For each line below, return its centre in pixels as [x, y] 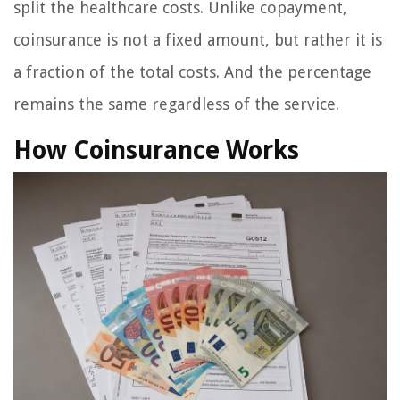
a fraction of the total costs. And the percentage [192, 72]
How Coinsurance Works [156, 151]
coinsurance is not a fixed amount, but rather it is [198, 40]
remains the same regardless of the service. [176, 104]
